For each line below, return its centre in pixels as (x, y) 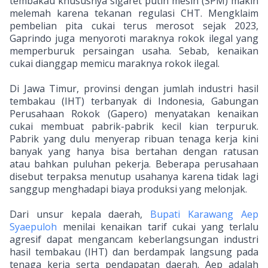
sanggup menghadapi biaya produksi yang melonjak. (128, 189)
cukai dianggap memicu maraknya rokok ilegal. (115, 63)
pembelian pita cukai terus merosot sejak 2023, (134, 26)
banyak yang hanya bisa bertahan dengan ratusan (134, 151)
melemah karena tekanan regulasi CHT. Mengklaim (134, 13)
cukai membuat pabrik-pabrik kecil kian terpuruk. (134, 126)
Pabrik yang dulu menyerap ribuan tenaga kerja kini (134, 139)
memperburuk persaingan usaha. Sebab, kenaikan (134, 51)
